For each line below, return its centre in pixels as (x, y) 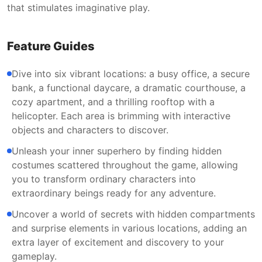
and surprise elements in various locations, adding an (129, 228)
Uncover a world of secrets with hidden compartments (133, 214)
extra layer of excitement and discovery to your (118, 242)
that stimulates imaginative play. (78, 8)
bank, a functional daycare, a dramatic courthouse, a (129, 88)
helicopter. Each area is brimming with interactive (121, 116)
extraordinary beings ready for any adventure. (114, 193)
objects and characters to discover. (90, 130)
